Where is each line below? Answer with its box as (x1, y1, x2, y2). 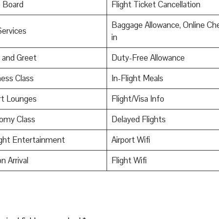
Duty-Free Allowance (111, 52, 185, 64)
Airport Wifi (111, 134, 150, 146)
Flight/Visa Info (111, 93, 164, 105)
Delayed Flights (111, 114, 166, 125)
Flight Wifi (111, 155, 147, 166)
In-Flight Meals (111, 73, 163, 84)
